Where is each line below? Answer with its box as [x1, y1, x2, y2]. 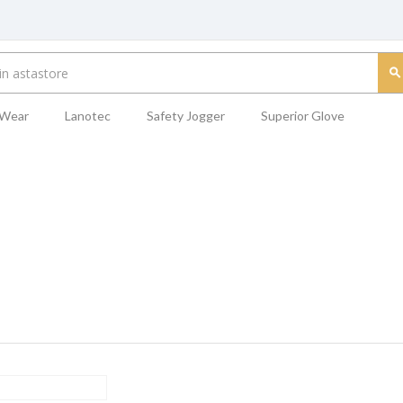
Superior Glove [260, 108, 345, 123]
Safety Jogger [146, 108, 225, 123]
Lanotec [64, 108, 111, 123]
